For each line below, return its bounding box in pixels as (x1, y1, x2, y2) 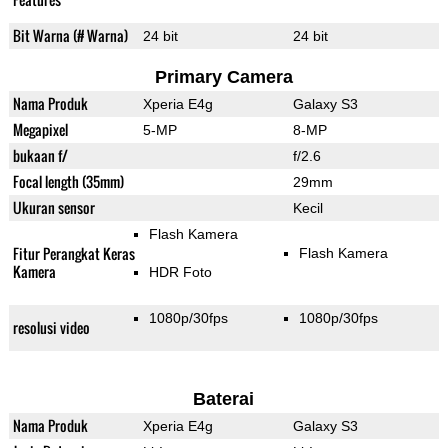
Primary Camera (154, 67, 293, 88)
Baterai (193, 389, 255, 410)
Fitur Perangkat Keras (12, 243, 135, 265)
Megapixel (12, 119, 68, 141)
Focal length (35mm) (12, 171, 124, 193)
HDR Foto (148, 264, 212, 281)
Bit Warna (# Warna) (12, 25, 128, 47)
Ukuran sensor (12, 197, 95, 219)
